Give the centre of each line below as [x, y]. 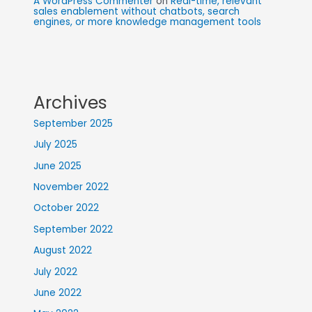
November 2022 [71, 187]
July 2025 [56, 145]
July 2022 [56, 272]
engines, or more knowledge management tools [148, 22]
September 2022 [73, 229]
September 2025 [73, 123]
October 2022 [67, 208]
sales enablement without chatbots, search [137, 11]
